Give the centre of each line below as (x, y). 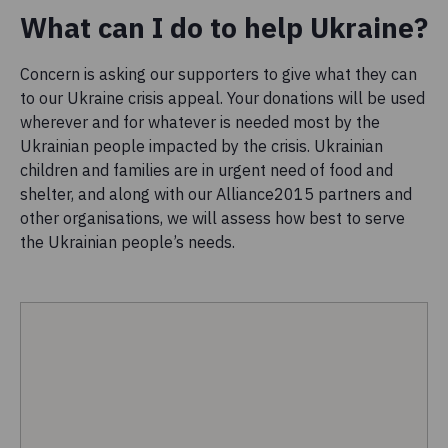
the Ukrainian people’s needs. (127, 241)
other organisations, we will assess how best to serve (212, 217)
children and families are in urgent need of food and (206, 169)
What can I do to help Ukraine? (224, 27)
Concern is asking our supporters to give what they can (218, 73)
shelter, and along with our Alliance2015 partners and (216, 193)
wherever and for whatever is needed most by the (200, 121)
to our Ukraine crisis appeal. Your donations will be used (222, 97)
